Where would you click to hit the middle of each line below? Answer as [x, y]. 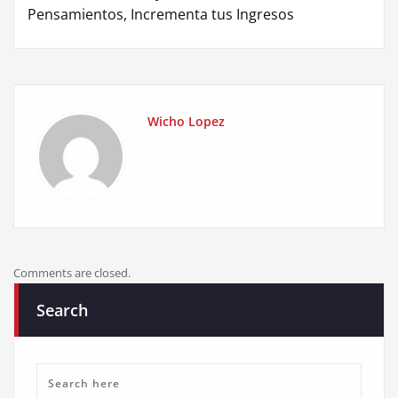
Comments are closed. [72, 273]
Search [62, 310]
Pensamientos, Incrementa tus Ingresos [161, 15]
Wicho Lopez [186, 122]
